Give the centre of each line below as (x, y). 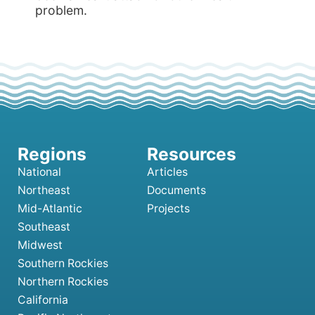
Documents (176, 191)
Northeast (44, 191)
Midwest (40, 245)
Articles (167, 172)
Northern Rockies (63, 282)
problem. (61, 10)
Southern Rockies (63, 264)
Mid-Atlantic (50, 209)
